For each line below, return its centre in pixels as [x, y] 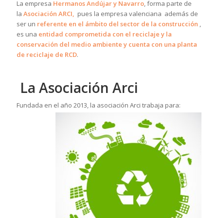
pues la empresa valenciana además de [137, 14]
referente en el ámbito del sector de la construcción [117, 24]
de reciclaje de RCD [46, 55]
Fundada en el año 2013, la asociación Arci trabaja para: [98, 105]
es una [27, 34]
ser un [27, 24]
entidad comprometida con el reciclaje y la [105, 34]
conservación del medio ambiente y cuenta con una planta [107, 45]
